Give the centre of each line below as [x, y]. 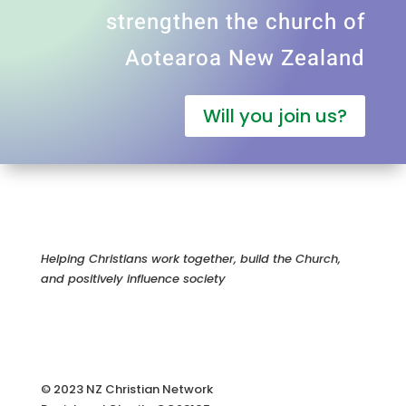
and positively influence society [133, 279]
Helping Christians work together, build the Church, [190, 259]
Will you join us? [275, 116]
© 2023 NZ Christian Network [126, 389]
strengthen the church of [236, 22]
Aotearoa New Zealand [246, 58]
